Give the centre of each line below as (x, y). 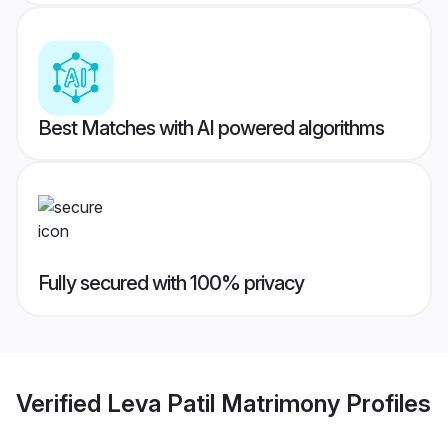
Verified (61, 403)
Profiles (385, 403)
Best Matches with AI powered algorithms (211, 128)
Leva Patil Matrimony (223, 403)
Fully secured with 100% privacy (171, 283)
